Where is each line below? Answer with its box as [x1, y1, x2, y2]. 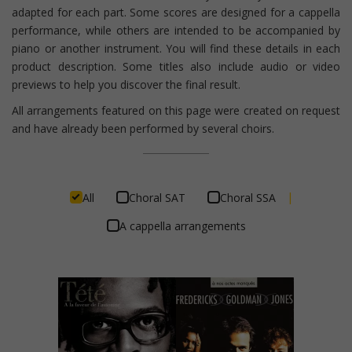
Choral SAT [128, 189, 185, 205]
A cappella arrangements [119, 218, 246, 233]
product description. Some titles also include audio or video [12, 58, 340, 74]
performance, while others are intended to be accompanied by [12, 22, 340, 38]
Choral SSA [219, 189, 276, 205]
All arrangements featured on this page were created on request [12, 102, 340, 118]
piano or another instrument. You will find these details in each [12, 40, 340, 56]
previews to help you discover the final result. [12, 76, 240, 92]
